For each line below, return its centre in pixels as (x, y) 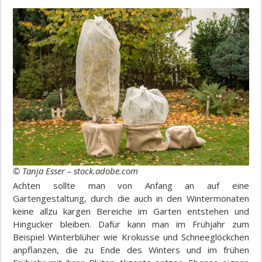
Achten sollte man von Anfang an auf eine (131, 185)
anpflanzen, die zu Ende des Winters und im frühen (131, 249)
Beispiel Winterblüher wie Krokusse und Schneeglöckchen (131, 237)
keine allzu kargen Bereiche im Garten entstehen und (131, 211)
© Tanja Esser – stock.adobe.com (76, 170)
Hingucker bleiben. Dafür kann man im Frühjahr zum (131, 224)
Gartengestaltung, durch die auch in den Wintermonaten (131, 198)
